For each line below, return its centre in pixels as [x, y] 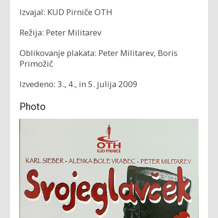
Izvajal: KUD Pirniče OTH [66, 12]
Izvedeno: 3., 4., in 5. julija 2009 [79, 84]
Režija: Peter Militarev [60, 32]
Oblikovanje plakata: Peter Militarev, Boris [99, 53]
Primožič [36, 64]
